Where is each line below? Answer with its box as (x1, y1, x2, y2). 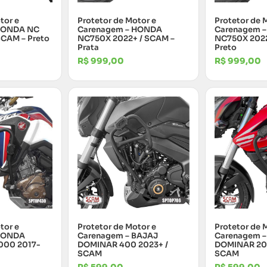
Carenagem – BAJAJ (77, 230, 158, 241)
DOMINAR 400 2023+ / (77, 239, 168, 250)
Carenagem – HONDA (77, 24, 162, 35)
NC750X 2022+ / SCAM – (77, 33, 175, 44)
